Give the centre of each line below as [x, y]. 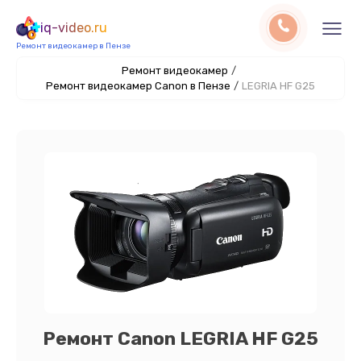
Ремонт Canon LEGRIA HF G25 [180, 338]
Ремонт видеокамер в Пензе [73, 46]
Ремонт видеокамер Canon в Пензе [138, 86]
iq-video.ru [74, 28]
